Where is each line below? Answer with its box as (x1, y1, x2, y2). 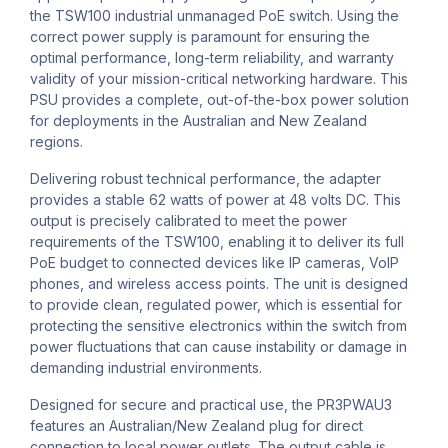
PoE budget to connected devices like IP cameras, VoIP (30, 254, 399, 272)
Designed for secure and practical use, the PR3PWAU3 (30, 396, 392, 414)
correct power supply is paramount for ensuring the (30, 28, 370, 46)
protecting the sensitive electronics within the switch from (30, 317, 407, 335)
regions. (30, 133, 83, 151)
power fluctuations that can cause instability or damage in (30, 338, 407, 356)
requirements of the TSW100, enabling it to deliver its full (30, 233, 404, 251)
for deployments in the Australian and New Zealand (30, 112, 367, 130)
